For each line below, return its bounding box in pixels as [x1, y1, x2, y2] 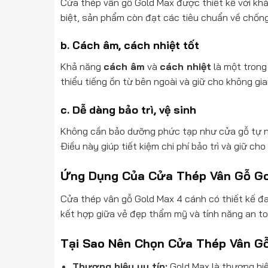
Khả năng [60, 60, 103, 73]
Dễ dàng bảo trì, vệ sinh [72, 103, 196, 117]
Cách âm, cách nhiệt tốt [72, 38, 199, 53]
